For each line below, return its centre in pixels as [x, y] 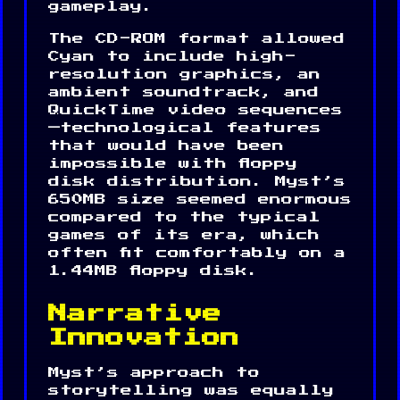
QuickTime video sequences [196, 110]
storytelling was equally [191, 390]
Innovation [144, 337]
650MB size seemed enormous [200, 199]
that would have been [166, 146]
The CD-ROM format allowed [196, 38]
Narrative [135, 313]
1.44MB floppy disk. [154, 271]
